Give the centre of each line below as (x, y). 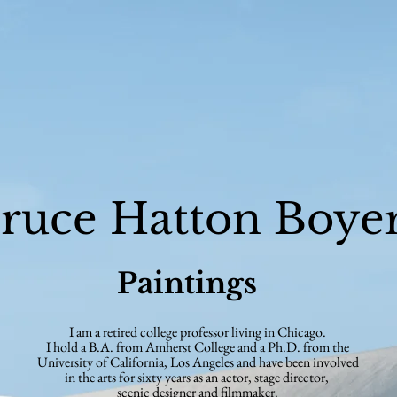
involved (335, 362)
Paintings (187, 284)
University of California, (103, 362)
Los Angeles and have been (241, 362)
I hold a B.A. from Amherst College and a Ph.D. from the (198, 347)
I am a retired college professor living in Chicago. (198, 332)
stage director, (292, 377)
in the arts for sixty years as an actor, (159, 377)
